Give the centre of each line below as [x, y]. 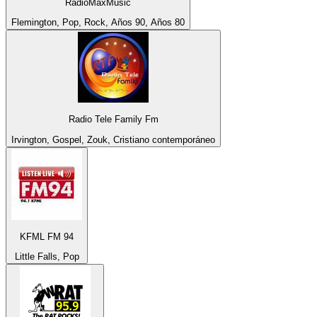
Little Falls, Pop [47, 257]
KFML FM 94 [47, 237]
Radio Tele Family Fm [113, 120]
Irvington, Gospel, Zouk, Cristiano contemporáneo [113, 139]
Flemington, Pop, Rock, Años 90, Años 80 [98, 23]
